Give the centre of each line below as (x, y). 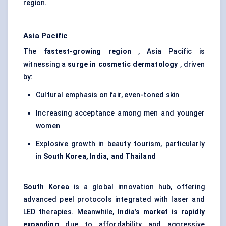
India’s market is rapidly (161, 212)
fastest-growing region (87, 52)
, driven (191, 64)
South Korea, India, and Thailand (100, 157)
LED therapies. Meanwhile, (71, 212)
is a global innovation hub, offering (137, 187)
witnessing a (46, 64)
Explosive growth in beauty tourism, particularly (120, 144)
